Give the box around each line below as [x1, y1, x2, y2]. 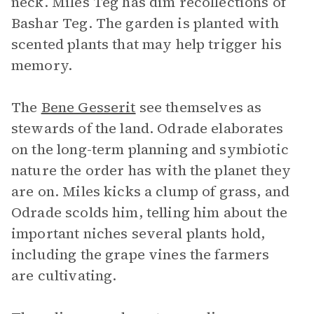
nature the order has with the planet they [11, 161, 292, 180]
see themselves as [135, 97, 262, 117]
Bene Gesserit [41, 97, 136, 117]
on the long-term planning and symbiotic [11, 139, 289, 159]
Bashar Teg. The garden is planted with [11, 13, 279, 33]
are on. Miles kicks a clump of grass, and [11, 182, 290, 201]
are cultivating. [11, 266, 117, 285]
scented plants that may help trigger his [11, 34, 282, 54]
